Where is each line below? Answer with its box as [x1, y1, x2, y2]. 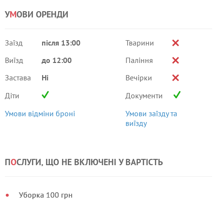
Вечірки [125, 73, 152, 82]
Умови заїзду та [125, 108, 177, 118]
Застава [5, 73, 31, 82]
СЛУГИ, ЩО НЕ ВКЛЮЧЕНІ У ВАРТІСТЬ [16, 156, 163, 168]
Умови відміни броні [5, 108, 75, 118]
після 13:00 [42, 38, 80, 47]
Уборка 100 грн [19, 190, 73, 200]
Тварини [125, 38, 154, 47]
